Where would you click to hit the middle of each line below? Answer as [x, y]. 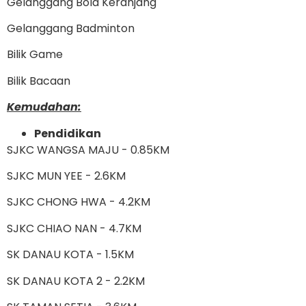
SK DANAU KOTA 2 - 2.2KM [76, 281]
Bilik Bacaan [39, 81]
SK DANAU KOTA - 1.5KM [70, 255]
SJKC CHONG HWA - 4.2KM [79, 202]
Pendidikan [68, 133]
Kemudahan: [44, 107]
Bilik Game [35, 55]
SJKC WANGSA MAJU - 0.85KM [88, 150]
